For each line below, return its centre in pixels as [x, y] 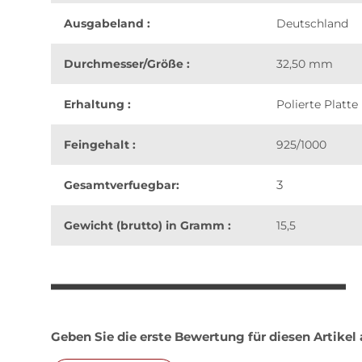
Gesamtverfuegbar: [122, 185]
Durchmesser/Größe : [127, 63]
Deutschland [312, 23]
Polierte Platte [317, 104]
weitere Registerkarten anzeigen [149, 272]
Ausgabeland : [107, 23]
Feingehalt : [100, 144]
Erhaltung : [97, 104]
